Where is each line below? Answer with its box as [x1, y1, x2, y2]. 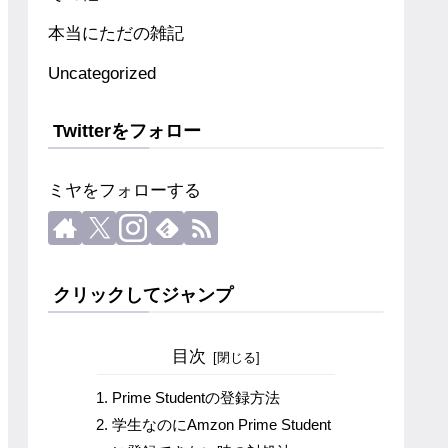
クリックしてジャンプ [53, 284, 233, 305]
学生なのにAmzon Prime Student [112, 416, 332, 434]
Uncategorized [48, 64, 156, 84]
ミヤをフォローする [48, 180, 201, 200]
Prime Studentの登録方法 [112, 389, 281, 407]
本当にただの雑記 [48, 24, 184, 44]
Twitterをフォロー [53, 120, 201, 141]
